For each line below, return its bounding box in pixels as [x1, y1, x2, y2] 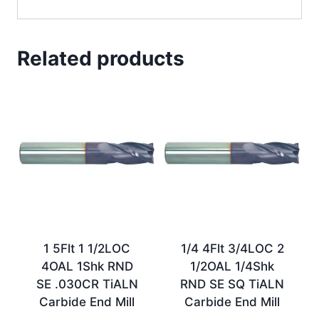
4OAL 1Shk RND [41, 258, 133, 273]
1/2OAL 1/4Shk [190, 258, 274, 273]
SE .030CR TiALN [36, 276, 138, 291]
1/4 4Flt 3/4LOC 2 [180, 241, 284, 256]
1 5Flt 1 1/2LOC [43, 241, 130, 256]
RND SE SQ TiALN [180, 276, 284, 291]
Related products [17, 46, 184, 70]
